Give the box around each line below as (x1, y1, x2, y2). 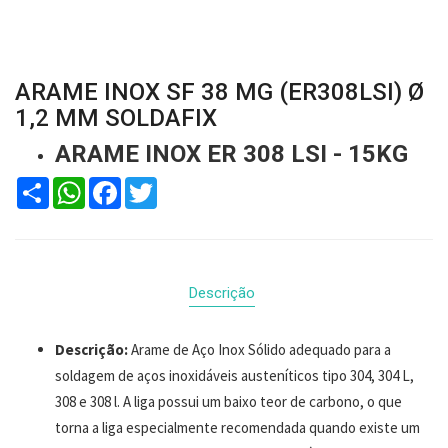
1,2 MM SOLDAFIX (15, 103, 217, 132)
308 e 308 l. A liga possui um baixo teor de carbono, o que (55, 391, 402, 411)
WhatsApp (53, 175, 121, 194)
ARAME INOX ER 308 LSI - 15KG (55, 139, 414, 168)
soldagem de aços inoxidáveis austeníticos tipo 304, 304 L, (55, 365, 414, 385)
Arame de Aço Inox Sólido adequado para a (131, 339, 391, 359)
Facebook (89, 175, 154, 194)
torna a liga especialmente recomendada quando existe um (55, 417, 420, 437)
